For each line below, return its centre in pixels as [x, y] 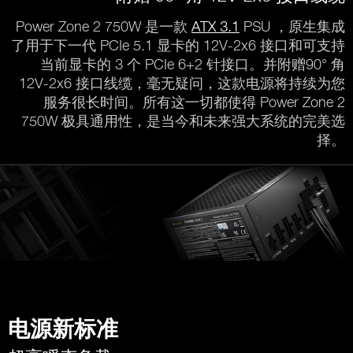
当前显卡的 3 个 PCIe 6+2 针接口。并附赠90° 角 [193, 65]
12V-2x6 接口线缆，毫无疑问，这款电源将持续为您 [182, 84]
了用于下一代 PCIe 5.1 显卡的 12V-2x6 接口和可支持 [178, 46]
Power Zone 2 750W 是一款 [104, 27]
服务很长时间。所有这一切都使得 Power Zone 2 [194, 102]
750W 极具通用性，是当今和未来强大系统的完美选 [183, 121]
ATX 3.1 [216, 27]
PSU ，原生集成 [292, 27]
